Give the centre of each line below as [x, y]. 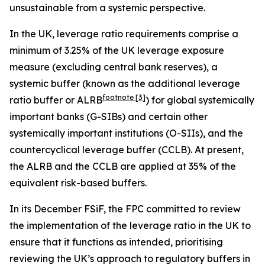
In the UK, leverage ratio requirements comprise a [124, 34]
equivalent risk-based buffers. [78, 183]
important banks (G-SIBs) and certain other [109, 117]
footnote [119, 97]
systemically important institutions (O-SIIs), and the [126, 133]
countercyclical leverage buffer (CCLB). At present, [127, 150]
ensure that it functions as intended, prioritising [116, 242]
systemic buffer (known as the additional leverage [125, 83]
